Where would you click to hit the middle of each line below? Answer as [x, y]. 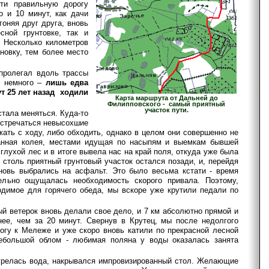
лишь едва [67, 82]
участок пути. [166, 110]
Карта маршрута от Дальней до [166, 98]
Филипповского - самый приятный [166, 104]
